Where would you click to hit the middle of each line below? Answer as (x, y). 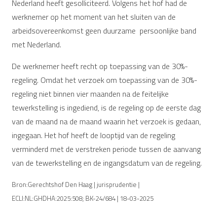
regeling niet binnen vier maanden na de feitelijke (90, 93)
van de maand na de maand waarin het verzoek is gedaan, (106, 121)
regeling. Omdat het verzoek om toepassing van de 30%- (105, 80)
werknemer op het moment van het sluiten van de (94, 17)
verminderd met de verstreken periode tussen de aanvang (106, 149)
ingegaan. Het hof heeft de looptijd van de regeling (93, 135)
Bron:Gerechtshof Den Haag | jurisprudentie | (76, 184)
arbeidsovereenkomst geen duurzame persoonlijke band (104, 30)
